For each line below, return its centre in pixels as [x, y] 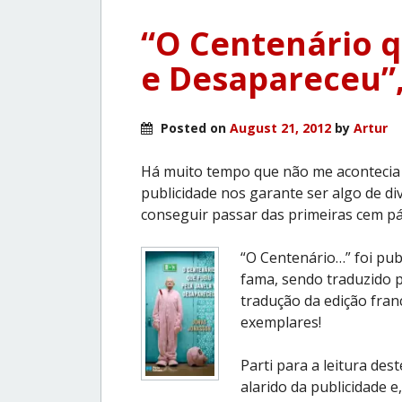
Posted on [193, 127]
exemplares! [281, 322]
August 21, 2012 [280, 127]
